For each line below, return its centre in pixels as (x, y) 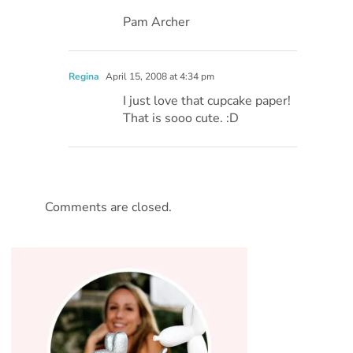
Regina (84, 76)
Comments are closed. (109, 207)
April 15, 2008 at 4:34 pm (159, 76)
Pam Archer (157, 22)
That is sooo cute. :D (181, 118)
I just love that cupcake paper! (207, 100)
